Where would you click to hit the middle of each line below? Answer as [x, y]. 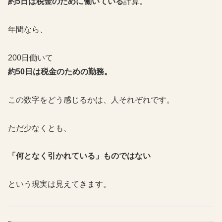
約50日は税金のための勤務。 [60, 71]
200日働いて [30, 57]
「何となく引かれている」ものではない [79, 156]
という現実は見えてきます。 [59, 184]
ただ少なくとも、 [40, 128]
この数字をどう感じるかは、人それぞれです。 [91, 100]
